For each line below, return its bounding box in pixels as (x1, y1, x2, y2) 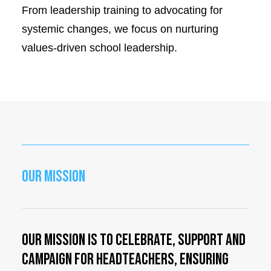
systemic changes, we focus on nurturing (22, 23, 218, 35)
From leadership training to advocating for (22, 4, 223, 16)
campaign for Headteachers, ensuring (22, 250, 229, 269)
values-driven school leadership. (22, 42, 177, 54)
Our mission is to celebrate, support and (22, 230, 246, 250)
